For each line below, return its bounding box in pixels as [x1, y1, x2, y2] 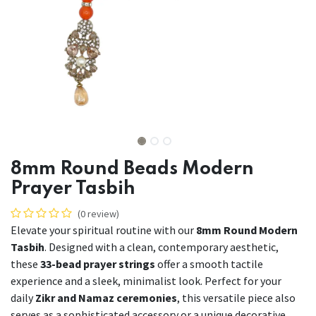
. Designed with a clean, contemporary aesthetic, [44, 240, 279, 255]
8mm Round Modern [196, 223, 298, 238]
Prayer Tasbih [11, 180, 135, 199]
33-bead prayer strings [40, 257, 155, 272]
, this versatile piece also [177, 291, 296, 305]
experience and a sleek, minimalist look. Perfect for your [11, 274, 281, 288]
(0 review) [78, 207, 119, 221]
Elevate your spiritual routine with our [11, 223, 196, 238]
